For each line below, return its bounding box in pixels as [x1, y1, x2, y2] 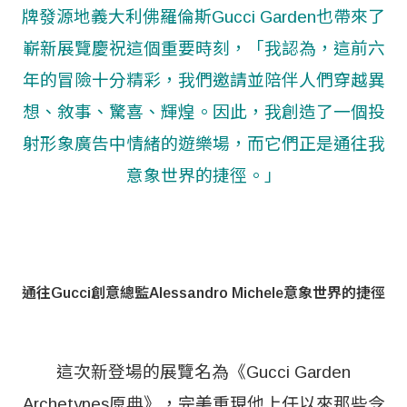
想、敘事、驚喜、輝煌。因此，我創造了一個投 [22, 102, 385, 122]
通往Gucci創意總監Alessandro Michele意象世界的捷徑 [22, 284, 385, 301]
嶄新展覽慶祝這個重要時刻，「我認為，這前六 [22, 38, 385, 58]
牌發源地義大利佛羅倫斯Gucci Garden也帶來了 [22, 6, 385, 26]
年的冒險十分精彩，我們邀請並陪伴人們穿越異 [22, 70, 385, 90]
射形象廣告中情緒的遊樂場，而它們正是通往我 [22, 134, 385, 154]
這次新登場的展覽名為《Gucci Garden [56, 362, 351, 382]
